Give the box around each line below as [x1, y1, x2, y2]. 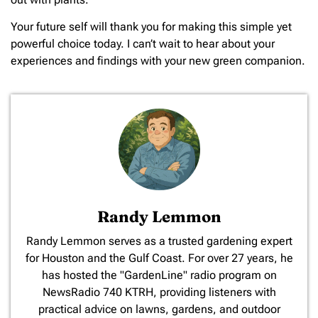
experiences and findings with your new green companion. [11, 54, 305, 68]
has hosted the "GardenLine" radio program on [41, 268, 277, 282]
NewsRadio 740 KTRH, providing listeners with [42, 285, 276, 299]
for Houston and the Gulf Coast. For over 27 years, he [25, 251, 293, 265]
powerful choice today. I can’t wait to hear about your [11, 37, 275, 51]
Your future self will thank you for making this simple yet [11, 20, 292, 34]
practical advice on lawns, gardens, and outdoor [38, 302, 280, 316]
